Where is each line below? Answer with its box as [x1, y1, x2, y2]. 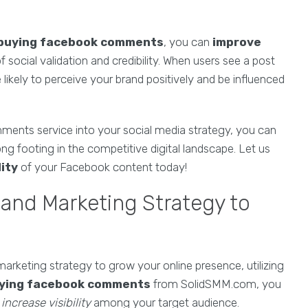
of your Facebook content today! [18, 160, 187, 174]
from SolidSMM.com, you [151, 277, 281, 291]
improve [212, 35, 261, 49]
